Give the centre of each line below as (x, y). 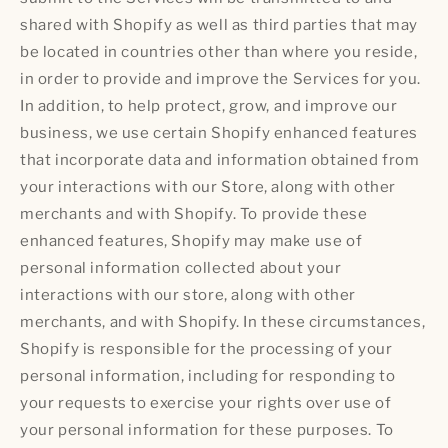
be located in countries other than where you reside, (219, 51)
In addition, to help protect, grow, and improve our (209, 105)
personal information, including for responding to (208, 375)
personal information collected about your (181, 267)
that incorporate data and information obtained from (220, 159)
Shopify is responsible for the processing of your (206, 348)
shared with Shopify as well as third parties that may (219, 24)
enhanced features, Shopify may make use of (191, 240)
